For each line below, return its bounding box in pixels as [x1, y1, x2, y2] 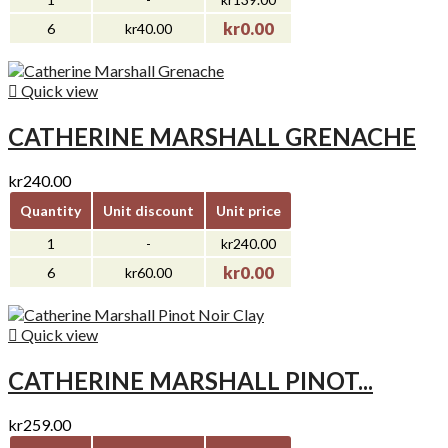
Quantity [20, 201, 81, 219]
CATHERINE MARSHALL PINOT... [8, 365, 373, 395]
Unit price [216, 201, 281, 219]
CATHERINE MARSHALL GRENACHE [8, 121, 416, 151]
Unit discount [103, 201, 194, 219]
